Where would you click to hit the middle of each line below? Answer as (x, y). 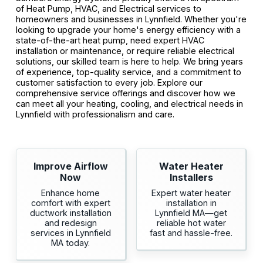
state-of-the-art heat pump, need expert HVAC (110, 40)
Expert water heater (191, 193)
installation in (191, 203)
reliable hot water (191, 223)
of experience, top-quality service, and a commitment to (128, 72)
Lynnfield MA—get (191, 213)
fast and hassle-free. (191, 233)
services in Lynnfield (70, 233)
